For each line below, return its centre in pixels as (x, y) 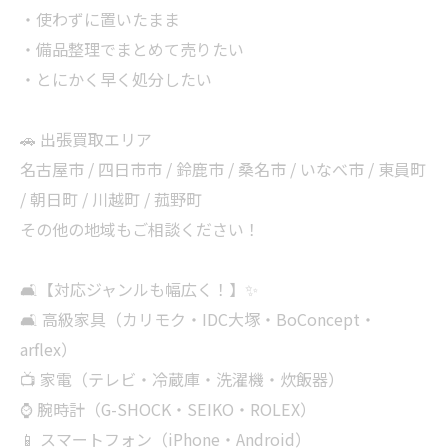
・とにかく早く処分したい (116, 79)
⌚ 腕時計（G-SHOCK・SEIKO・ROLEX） (168, 409)
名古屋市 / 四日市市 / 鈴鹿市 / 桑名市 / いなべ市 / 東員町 (223, 169)
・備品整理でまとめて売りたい (132, 49)
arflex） (48, 349)
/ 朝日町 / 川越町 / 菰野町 (111, 199)
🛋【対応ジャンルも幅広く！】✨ (139, 289)
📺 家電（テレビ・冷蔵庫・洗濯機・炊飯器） (182, 379)
